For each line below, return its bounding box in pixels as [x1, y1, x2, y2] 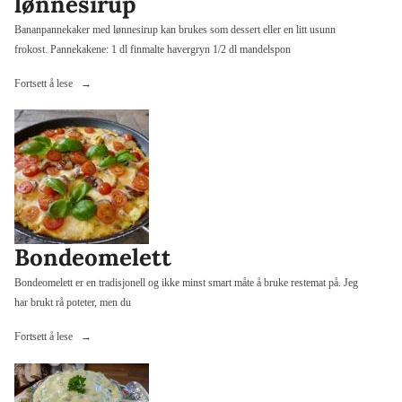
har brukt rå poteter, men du [14, 296, 131, 310]
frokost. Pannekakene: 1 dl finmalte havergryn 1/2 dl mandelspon [14, 42, 291, 56]
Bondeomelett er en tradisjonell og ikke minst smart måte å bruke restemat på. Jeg [14, 276, 358, 290]
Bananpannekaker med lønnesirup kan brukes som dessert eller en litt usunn [14, 22, 336, 36]
